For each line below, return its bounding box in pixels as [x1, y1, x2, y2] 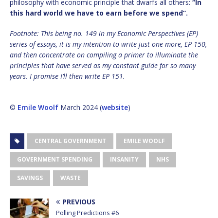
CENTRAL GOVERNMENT [35, 136, 106, 145]
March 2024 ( [58, 102, 102, 112]
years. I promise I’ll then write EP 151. [10, 71, 125, 81]
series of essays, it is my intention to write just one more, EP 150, [10, 39, 207, 49]
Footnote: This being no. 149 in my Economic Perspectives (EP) [10, 28, 198, 38]
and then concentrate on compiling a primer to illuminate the [10, 50, 198, 59]
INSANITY [110, 155, 139, 163]
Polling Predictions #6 [56, 208, 119, 217]
